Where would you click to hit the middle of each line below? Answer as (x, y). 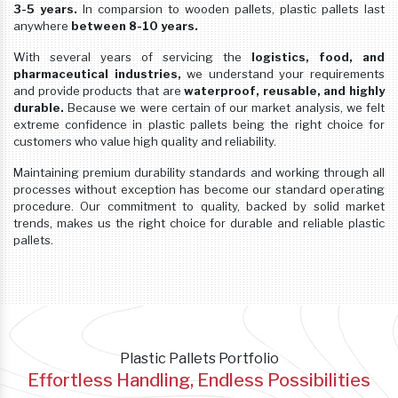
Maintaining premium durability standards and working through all (199, 172)
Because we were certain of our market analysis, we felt (224, 107)
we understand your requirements (283, 73)
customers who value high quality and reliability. (145, 141)
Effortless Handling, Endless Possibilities (199, 380)
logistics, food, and (318, 56)
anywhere (42, 25)
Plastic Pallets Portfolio (199, 358)
